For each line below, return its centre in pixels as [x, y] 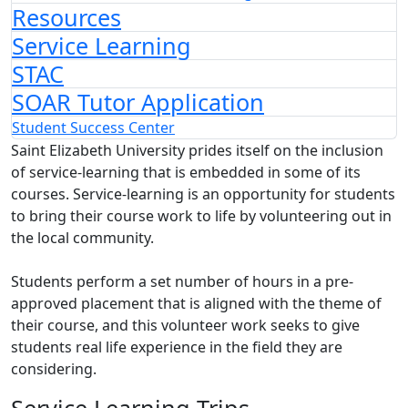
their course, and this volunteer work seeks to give [185, 325]
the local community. [82, 238]
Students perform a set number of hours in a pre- [182, 281]
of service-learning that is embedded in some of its [186, 172]
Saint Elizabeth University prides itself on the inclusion [197, 150]
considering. [54, 369]
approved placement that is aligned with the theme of [196, 303]
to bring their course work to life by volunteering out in [201, 216]
